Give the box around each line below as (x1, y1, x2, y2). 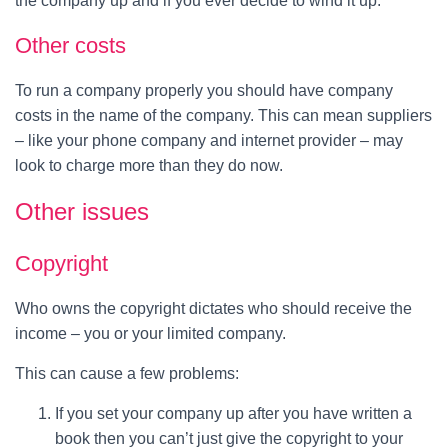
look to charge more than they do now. (15, 156, 283, 174)
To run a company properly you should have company (15, 81, 393, 99)
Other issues (15, 197, 149, 225)
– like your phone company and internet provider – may (15, 131, 403, 149)
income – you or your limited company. (15, 324, 286, 342)
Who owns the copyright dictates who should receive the (15, 299, 412, 317)
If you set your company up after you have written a (55, 404, 412, 422)
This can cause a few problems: (15, 364, 239, 382)
